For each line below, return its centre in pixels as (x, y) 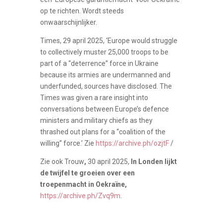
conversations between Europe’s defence (104, 109)
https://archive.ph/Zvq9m (80, 195)
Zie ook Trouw (62, 161)
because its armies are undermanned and (105, 75)
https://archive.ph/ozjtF (132, 143)
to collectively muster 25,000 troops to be (104, 52)
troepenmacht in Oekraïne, (83, 184)
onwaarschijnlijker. (68, 22)
